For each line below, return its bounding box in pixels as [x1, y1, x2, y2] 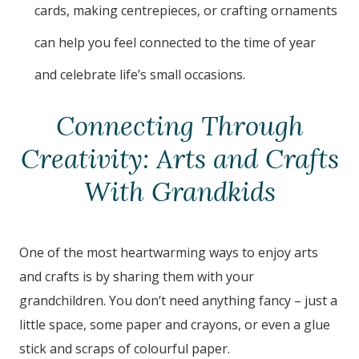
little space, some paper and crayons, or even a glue [19, 316, 330, 334]
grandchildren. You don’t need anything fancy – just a [19, 292, 337, 310]
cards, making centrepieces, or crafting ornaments [34, 2, 338, 20]
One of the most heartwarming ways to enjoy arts [19, 244, 318, 262]
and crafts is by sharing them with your [19, 268, 254, 286]
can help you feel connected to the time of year [34, 34, 317, 52]
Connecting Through [55, 110, 304, 143]
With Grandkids [83, 175, 276, 209]
